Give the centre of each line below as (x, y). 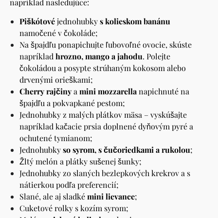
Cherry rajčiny (45, 91)
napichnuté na (163, 91)
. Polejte (156, 56)
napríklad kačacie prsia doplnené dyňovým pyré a (106, 127)
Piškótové (37, 21)
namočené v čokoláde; (59, 33)
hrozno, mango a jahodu (99, 56)
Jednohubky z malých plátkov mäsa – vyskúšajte (103, 115)
